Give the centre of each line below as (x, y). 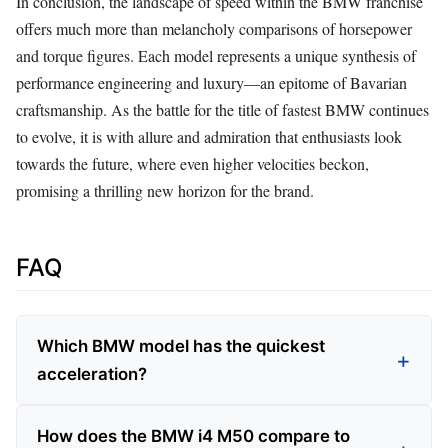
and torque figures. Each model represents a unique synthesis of (216, 55)
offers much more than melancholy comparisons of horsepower (214, 28)
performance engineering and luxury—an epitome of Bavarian (211, 82)
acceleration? (92, 373)
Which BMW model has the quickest (181, 345)
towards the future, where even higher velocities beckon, (192, 163)
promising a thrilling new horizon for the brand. (165, 190)
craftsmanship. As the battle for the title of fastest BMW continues (222, 109)
